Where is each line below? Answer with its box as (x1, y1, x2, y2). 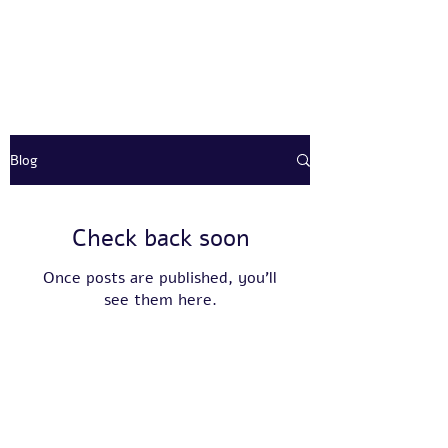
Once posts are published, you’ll (43, 267, 277, 289)
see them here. (103, 289, 217, 311)
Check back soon (71, 222, 249, 254)
